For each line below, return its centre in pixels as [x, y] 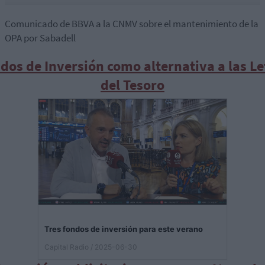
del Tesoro [132, 85]
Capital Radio [67, 247]
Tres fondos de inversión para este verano [124, 229]
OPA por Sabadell [40, 38]
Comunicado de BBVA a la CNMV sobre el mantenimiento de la [132, 24]
